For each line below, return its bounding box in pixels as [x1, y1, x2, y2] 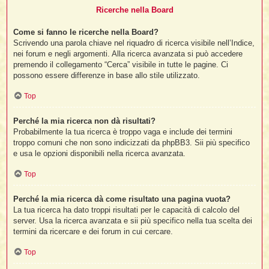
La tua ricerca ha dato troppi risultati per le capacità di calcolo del [13, 205, 240, 215]
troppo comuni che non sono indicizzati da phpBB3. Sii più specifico [13, 138, 250, 148]
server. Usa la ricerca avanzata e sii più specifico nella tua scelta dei [13, 216, 253, 226]
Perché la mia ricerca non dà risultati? [13, 116, 156, 126]
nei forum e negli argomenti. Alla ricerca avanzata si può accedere [13, 49, 243, 59]
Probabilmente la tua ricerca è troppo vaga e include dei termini [13, 127, 233, 137]
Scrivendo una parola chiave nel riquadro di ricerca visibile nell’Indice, [13, 38, 255, 48]
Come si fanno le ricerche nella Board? [13, 28, 159, 37]
